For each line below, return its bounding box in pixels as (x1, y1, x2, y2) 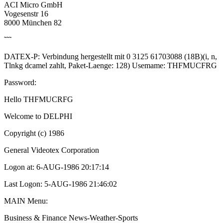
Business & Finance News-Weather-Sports (4, 213, 138, 222)
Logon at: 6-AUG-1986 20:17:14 (4, 162, 109, 171)
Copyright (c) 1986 (4, 128, 64, 137)
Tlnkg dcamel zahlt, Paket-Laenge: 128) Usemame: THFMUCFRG (4, 61, 217, 70)
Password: (4, 78, 36, 87)
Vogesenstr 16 (4, 9, 48, 18)
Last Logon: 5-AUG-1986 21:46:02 (4, 179, 117, 188)
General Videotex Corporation (4, 145, 99, 154)
